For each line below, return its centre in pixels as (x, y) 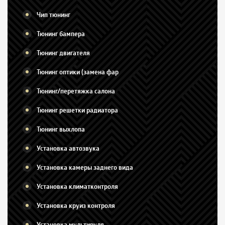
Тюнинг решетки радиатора (77, 110)
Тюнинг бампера (61, 34)
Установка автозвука (68, 148)
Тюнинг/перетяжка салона (76, 91)
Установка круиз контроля (76, 205)
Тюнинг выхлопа (61, 129)
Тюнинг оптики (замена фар (78, 72)
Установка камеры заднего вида (85, 167)
